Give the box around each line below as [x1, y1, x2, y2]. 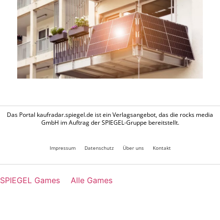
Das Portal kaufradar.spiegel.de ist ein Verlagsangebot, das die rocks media [7, 110, 213, 119]
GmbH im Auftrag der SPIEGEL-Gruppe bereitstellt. [41, 118, 179, 127]
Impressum [49, 144, 76, 151]
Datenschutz [84, 144, 114, 151]
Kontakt [152, 144, 171, 151]
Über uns [122, 144, 144, 151]
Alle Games [71, 175, 112, 185]
